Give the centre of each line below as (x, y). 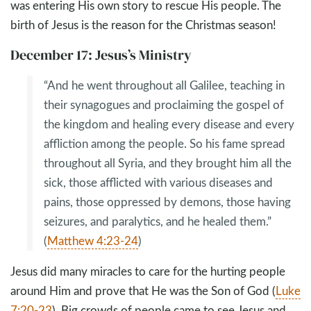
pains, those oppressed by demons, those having (167, 202)
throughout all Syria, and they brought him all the (168, 163)
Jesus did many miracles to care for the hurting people (148, 271)
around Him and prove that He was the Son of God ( (143, 291)
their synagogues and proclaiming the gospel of (164, 105)
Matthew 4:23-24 (93, 241)
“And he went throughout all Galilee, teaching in (164, 85)
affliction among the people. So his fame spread (165, 144)
